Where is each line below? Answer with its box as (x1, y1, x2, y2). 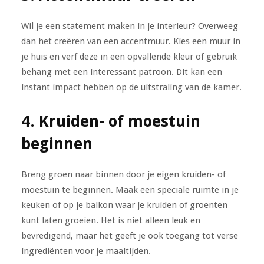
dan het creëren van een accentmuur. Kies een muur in (21, 35, 240, 47)
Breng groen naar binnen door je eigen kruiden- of (21, 169, 226, 180)
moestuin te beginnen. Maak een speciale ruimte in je (21, 184, 239, 195)
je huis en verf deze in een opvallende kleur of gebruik (21, 51, 237, 62)
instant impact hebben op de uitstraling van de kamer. (21, 81, 242, 93)
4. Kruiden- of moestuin (21, 111, 200, 130)
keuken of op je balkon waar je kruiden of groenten (21, 199, 227, 210)
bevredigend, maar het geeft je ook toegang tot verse (21, 230, 238, 241)
